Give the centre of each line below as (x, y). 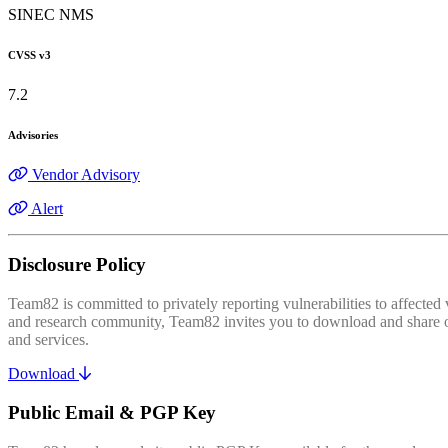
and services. (48, 340)
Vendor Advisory (86, 174)
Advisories (33, 134)
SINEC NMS (51, 14)
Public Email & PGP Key (112, 412)
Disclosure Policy (77, 265)
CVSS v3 (29, 54)
